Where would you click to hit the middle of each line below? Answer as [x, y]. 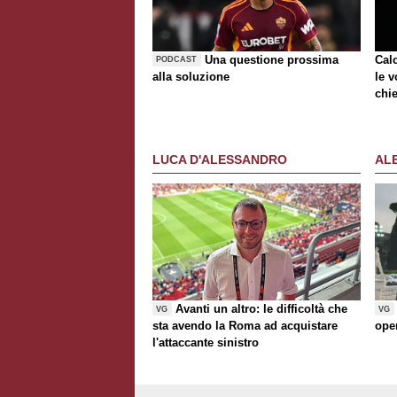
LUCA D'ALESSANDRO [220, 160]
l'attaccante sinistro [206, 342]
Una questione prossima [272, 59]
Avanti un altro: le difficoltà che [262, 308]
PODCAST [177, 60]
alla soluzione [191, 76]
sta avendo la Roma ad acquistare [245, 325]
